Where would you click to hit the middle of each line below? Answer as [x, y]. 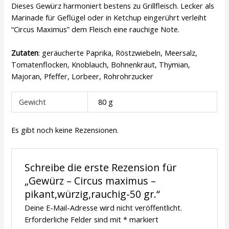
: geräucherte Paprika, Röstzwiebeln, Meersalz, [118, 53]
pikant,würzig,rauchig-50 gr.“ [92, 194]
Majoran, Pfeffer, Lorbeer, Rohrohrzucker [83, 76]
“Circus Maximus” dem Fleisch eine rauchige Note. [96, 29]
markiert [143, 219]
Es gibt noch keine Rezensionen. [65, 130]
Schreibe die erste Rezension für [100, 167]
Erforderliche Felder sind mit [74, 219]
